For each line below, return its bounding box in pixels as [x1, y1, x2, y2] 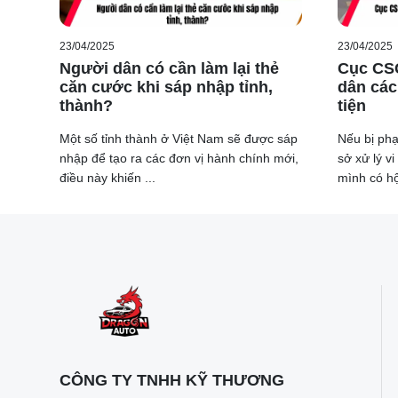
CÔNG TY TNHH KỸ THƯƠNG [60, 371, 284, 390]
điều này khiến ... [60, 171, 155, 186]
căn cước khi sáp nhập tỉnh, [60, 78, 273, 97]
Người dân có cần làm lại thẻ [60, 60, 279, 78]
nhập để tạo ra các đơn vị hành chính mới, [60, 151, 298, 166]
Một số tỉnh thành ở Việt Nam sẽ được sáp [60, 131, 298, 147]
